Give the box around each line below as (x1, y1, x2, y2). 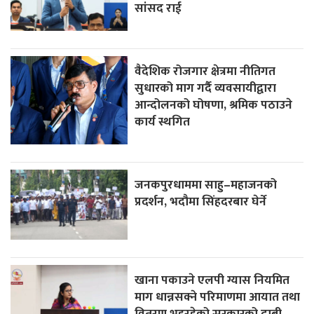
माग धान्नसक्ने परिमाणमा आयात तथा (135, 286, 301, 307)
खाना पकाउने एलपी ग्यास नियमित (135, 269, 290, 290)
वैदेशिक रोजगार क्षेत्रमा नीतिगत (135, 60, 276, 81)
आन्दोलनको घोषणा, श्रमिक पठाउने (135, 94, 293, 115)
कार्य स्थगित (135, 111, 191, 132)
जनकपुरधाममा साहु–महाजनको (135, 174, 278, 195)
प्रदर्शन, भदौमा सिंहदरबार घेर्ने (135, 191, 267, 212)
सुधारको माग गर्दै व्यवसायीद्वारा (135, 77, 277, 98)
